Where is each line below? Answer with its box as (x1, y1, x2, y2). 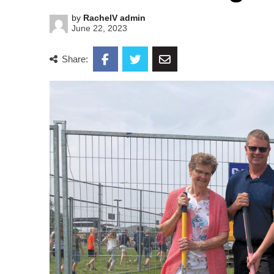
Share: (62, 54, 89, 65)
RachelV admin (83, 13, 146, 23)
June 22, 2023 (72, 24, 128, 34)
